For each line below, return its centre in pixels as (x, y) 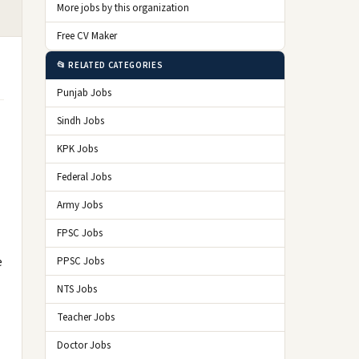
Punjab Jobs (84, 93)
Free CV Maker (87, 36)
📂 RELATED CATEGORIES (110, 65)
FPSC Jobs (80, 233)
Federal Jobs (84, 177)
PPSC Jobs (81, 261)
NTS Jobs (77, 289)
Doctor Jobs (84, 345)
